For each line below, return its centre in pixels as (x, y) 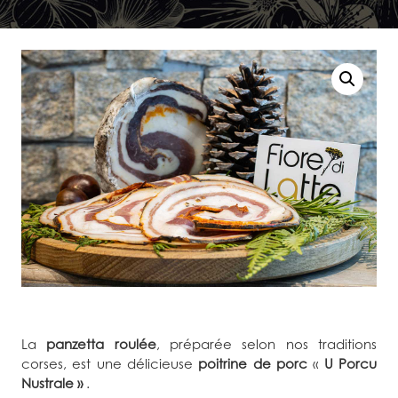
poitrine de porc (253, 363)
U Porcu (350, 363)
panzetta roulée (101, 344)
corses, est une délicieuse (110, 363)
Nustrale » (52, 383)
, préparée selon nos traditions (267, 344)
